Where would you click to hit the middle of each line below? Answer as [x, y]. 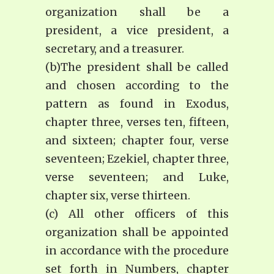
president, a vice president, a [137, 31]
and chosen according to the [137, 86]
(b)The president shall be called [137, 67]
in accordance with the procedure [137, 251]
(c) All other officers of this [137, 214]
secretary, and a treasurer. [115, 49]
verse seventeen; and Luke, [137, 177]
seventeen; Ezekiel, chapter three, [137, 159]
